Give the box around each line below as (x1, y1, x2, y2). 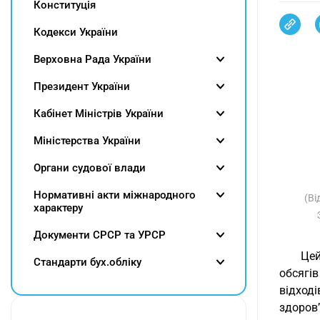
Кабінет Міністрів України (34, 107, 164, 120)
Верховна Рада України (34, 53, 151, 66)
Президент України (34, 80, 130, 93)
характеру (34, 201, 83, 214)
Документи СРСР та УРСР (34, 229, 166, 241)
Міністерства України (34, 134, 141, 147)
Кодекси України (34, 26, 118, 39)
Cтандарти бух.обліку (34, 256, 141, 269)
